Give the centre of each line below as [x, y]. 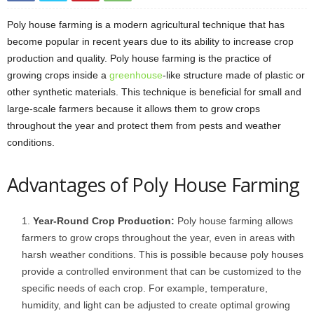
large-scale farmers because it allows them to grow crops [134, 109]
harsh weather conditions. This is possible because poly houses [163, 254]
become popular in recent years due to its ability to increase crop [150, 41]
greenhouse [136, 75]
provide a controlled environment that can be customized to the [162, 271]
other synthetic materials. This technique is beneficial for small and [154, 92]
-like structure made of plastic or [234, 75]
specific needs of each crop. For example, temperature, [145, 288]
